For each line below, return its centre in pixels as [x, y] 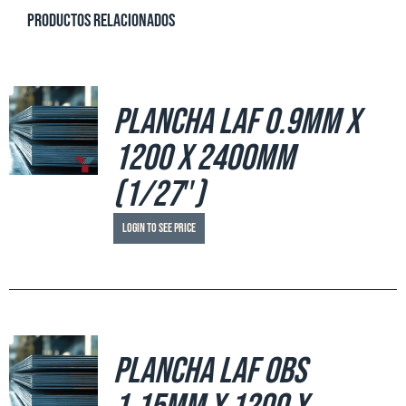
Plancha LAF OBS [209, 372]
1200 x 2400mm [203, 159]
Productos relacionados [101, 21]
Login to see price [159, 228]
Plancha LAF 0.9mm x [236, 123]
